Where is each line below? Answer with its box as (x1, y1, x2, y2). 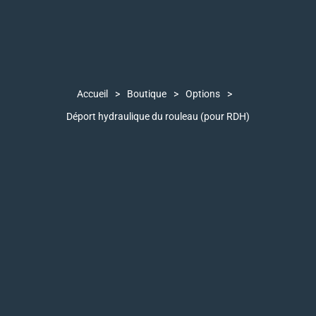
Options (186, 88, 220, 100)
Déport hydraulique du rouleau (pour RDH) (66, 111, 250, 123)
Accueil (77, 88, 108, 100)
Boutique (127, 88, 166, 100)
